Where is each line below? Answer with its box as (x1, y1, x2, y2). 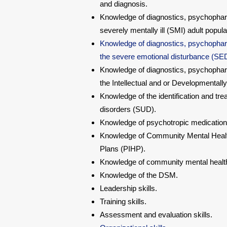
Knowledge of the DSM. (100, 171, 178, 179)
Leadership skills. (100, 184, 157, 193)
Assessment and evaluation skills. (100, 210, 212, 219)
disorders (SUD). (100, 105, 156, 113)
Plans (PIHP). (100, 144, 145, 153)
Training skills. (100, 197, 146, 206)
